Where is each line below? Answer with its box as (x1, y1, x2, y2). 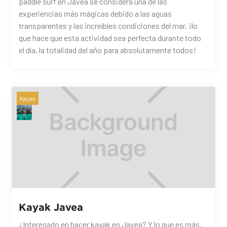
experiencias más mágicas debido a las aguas (19, 9, 172, 19)
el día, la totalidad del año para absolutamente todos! (19, 45, 197, 55)
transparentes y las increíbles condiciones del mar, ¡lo (19, 21, 198, 31)
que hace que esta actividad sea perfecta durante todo (19, 33, 202, 43)
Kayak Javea (19, 201, 84, 213)
